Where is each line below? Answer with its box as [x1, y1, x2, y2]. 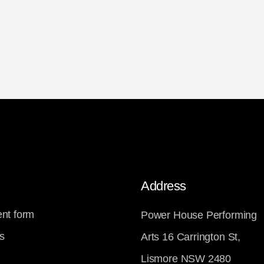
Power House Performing [140, 209, 258, 221]
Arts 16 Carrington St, [140, 231, 241, 243]
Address [140, 179, 186, 193]
